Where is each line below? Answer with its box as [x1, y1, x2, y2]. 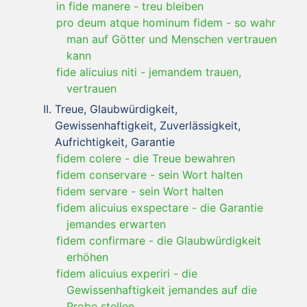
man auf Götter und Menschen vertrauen [66, 32, 277, 46]
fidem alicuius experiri [56, 266, 170, 280]
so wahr [234, 15, 275, 29]
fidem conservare [56, 167, 147, 182]
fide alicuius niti [56, 64, 137, 79]
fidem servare [56, 184, 127, 198]
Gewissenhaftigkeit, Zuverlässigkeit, [55, 118, 241, 132]
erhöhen [66, 249, 108, 264]
